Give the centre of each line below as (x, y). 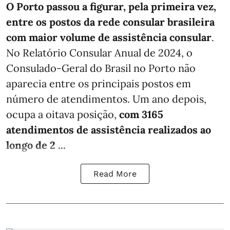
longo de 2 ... (36, 145)
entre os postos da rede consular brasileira (110, 22)
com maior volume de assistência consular (109, 37)
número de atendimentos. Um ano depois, (106, 99)
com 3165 (141, 114)
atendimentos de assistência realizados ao (109, 129)
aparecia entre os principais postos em (99, 83)
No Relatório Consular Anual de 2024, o (99, 52)
